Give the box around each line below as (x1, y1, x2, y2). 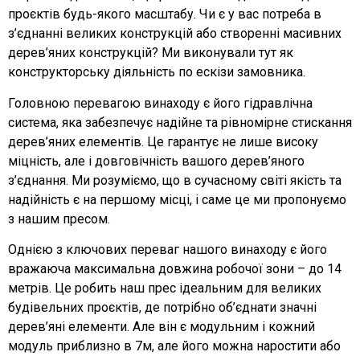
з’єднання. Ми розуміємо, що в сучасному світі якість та (8, 172, 342, 188)
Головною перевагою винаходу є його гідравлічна (8, 95, 313, 111)
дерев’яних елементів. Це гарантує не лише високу (8, 133, 318, 149)
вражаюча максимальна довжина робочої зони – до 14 (8, 260, 342, 276)
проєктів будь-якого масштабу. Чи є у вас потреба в (8, 6, 321, 22)
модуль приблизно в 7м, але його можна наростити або (8, 337, 341, 354)
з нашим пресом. (8, 211, 110, 227)
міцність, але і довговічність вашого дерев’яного (8, 153, 305, 169)
